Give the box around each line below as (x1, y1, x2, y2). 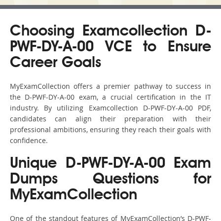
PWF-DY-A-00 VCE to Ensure (10, 40, 211, 55)
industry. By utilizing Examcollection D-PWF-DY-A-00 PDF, (10, 103, 211, 113)
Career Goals (10, 56, 101, 71)
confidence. (10, 136, 48, 146)
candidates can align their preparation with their (10, 114, 211, 124)
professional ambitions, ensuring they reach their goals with (10, 125, 211, 135)
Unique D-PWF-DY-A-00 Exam (10, 156, 211, 172)
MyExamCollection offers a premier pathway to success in (10, 81, 211, 91)
